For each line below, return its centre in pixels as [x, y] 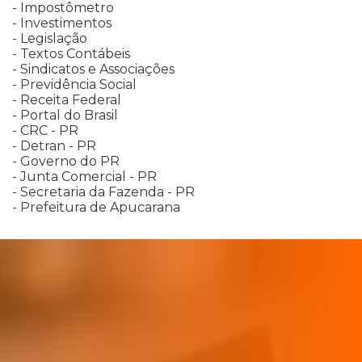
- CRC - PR [45, 131]
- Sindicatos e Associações [93, 69]
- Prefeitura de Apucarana [96, 208]
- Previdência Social [74, 85]
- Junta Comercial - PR [84, 177]
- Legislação [50, 39]
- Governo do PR [66, 162]
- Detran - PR [54, 146]
